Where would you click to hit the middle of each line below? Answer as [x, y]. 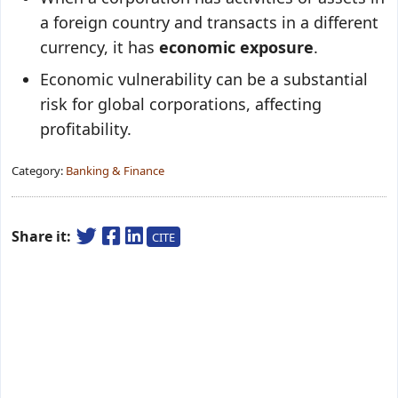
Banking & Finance [115, 171]
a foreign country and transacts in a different [209, 22]
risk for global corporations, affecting [181, 104]
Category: [39, 171]
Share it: [43, 236]
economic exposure [236, 47]
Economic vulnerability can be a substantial [204, 79]
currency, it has [99, 47]
